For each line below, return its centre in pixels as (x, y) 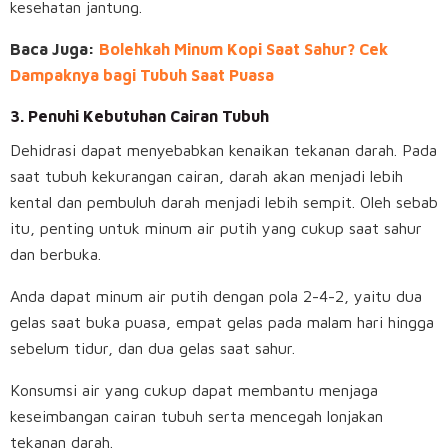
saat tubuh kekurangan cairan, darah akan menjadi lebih (206, 176)
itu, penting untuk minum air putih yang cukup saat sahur (216, 228)
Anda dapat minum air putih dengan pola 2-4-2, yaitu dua (216, 296)
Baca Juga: (54, 49)
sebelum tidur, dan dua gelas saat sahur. (155, 348)
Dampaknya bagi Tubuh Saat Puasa (142, 75)
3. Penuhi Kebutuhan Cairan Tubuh (139, 116)
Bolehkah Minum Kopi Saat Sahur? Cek (243, 49)
